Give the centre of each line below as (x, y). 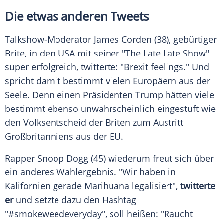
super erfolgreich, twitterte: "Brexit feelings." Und (107, 67)
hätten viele (189, 95)
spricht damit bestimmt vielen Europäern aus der (108, 81)
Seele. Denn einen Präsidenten (70, 95)
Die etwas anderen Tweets (77, 16)
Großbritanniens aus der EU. (64, 137)
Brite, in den (31, 53)
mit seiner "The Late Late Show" (142, 53)
